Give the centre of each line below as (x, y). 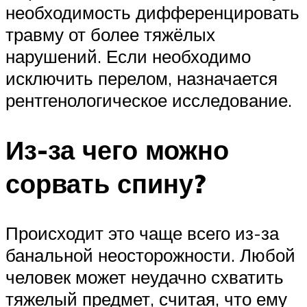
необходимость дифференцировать (152, 13)
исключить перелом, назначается (142, 78)
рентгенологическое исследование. (149, 100)
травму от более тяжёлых (110, 35)
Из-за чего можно (117, 150)
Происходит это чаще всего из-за (142, 233)
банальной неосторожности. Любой (150, 255)
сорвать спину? (106, 184)
